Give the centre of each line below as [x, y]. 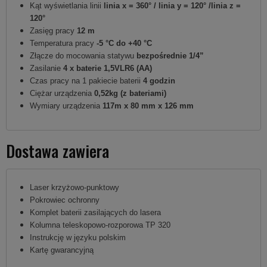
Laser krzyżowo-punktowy [74, 187]
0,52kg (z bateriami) [130, 93]
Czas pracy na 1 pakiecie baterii [86, 80]
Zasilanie [46, 68]
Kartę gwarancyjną [62, 250]
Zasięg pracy [53, 30]
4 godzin [159, 80]
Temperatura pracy [63, 43]
